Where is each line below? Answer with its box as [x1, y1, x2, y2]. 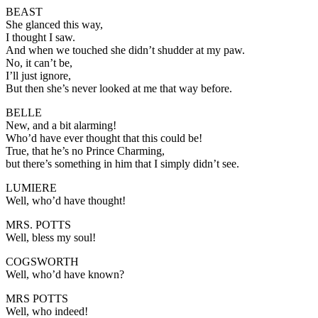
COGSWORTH [6, 255, 79, 268]
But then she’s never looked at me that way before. [6, 82, 232, 94]
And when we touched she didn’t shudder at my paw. [6, 43, 245, 56]
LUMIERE [6, 181, 57, 194]
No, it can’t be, [6, 56, 72, 69]
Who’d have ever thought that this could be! [6, 131, 202, 144]
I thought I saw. [6, 31, 75, 43]
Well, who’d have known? [6, 268, 124, 280]
